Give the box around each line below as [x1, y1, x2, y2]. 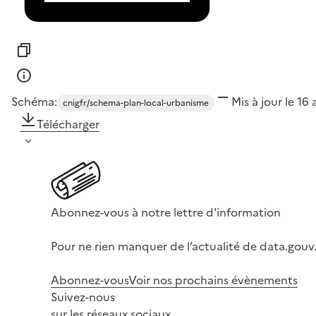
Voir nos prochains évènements [128, 272, 298, 289]
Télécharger [37, 116, 99, 133]
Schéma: [11, 93, 57, 111]
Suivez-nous [51, 288, 115, 306]
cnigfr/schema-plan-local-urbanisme [63, 97, 209, 110]
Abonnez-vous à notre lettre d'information [51, 204, 281, 221]
